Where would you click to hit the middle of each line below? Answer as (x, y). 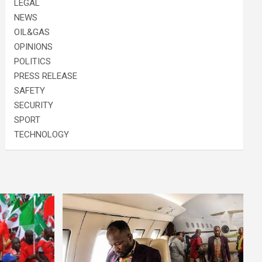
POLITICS (33, 61)
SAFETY (30, 91)
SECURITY (34, 105)
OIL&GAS (32, 32)
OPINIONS (34, 47)
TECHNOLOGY (42, 135)
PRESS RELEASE (46, 76)
